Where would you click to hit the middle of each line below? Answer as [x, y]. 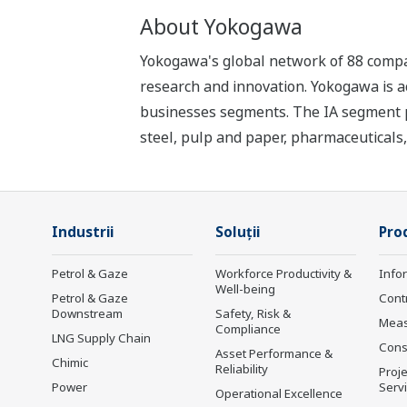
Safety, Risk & [253, 314]
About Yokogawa [221, 27]
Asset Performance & [274, 354]
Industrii [83, 233]
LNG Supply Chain [101, 338]
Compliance [248, 329]
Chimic [70, 363]
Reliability [242, 369]
